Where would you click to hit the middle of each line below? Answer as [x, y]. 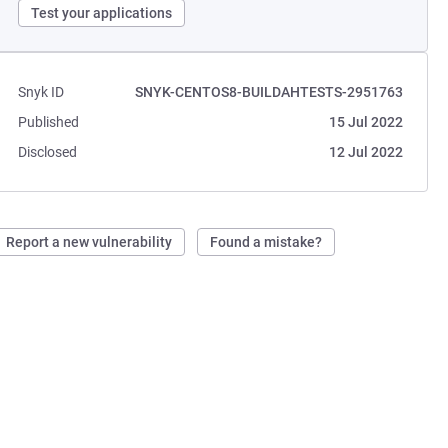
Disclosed [48, 152]
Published [49, 122]
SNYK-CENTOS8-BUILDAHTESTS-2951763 [268, 92]
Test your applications [102, 13]
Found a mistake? [266, 242]
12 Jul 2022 [365, 152]
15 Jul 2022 [365, 122]
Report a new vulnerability [89, 242]
